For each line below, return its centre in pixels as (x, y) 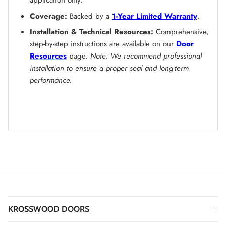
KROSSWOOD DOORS (49, 209)
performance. (51, 80)
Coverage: (48, 16)
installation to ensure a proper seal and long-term (109, 68)
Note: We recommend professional (146, 56)
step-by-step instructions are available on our (103, 44)
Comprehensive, (181, 32)
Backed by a (90, 16)
